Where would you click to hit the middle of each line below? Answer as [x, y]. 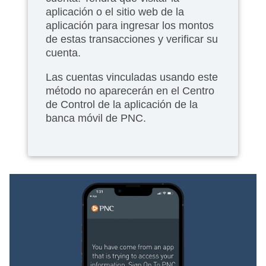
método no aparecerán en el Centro [130, 91]
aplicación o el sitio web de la [115, 12]
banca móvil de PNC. [96, 118]
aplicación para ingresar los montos [130, 25]
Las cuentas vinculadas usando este [132, 77]
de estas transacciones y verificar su [132, 39]
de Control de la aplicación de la [122, 104]
